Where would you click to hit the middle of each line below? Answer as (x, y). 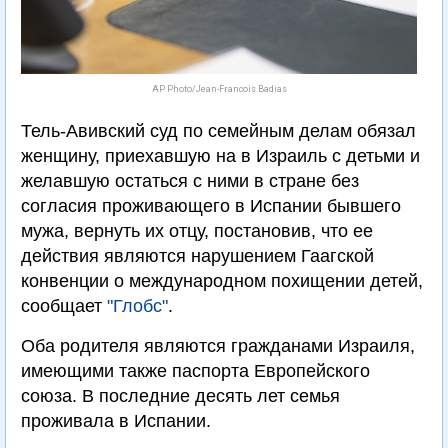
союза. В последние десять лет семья (180, 396)
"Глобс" (137, 306)
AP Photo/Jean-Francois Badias (219, 89)
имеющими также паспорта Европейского (195, 371)
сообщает (64, 306)
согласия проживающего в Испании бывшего (211, 206)
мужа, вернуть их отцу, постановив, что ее (197, 231)
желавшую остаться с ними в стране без (190, 181)
